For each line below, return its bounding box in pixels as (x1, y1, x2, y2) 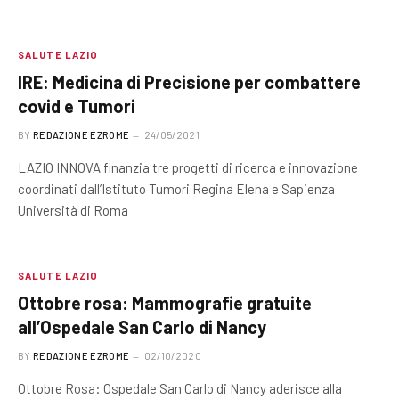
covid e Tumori (18, 95, 135, 117)
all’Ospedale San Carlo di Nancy (18, 316, 266, 338)
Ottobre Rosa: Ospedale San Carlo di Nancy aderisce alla (18, 380, 342, 396)
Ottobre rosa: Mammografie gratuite (18, 292, 312, 313)
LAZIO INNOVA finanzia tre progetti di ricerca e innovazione (18, 159, 358, 175)
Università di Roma (18, 202, 128, 218)
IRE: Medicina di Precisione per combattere (18, 71, 361, 93)
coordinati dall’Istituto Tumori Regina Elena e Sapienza (18, 181, 335, 197)
